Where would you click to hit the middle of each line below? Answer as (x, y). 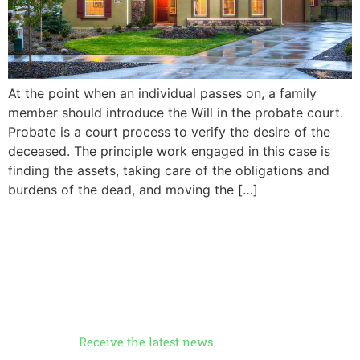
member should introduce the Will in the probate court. (176, 112)
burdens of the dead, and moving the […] (133, 189)
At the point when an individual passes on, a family (162, 93)
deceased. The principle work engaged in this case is (169, 151)
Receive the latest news (146, 342)
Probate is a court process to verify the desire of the (169, 131)
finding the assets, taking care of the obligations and (169, 170)
